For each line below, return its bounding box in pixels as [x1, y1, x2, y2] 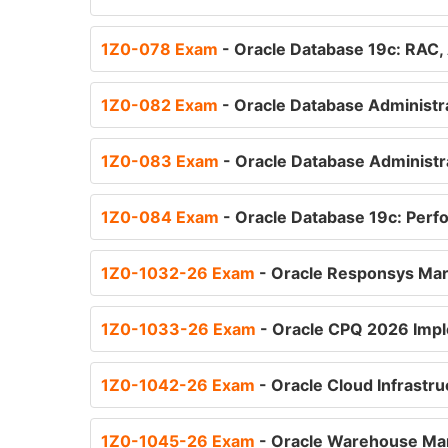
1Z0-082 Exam [101, 95, 222, 115]
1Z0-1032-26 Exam [101, 263, 259, 283]
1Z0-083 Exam [101, 151, 223, 171]
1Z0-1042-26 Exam [101, 375, 259, 395]
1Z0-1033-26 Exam [101, 319, 260, 339]
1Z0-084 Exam [101, 207, 223, 227]
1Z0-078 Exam [101, 39, 222, 59]
